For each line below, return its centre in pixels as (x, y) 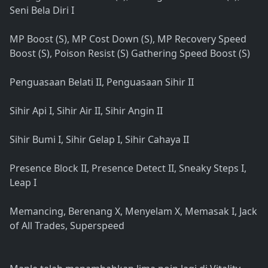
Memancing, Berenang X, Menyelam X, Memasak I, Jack (133, 211)
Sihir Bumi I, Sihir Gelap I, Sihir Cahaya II (99, 140)
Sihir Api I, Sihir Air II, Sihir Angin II (86, 111)
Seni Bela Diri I (42, 10)
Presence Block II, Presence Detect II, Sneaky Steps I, (128, 168)
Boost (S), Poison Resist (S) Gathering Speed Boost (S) (130, 54)
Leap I (23, 183)
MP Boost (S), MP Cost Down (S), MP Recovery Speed (128, 39)
